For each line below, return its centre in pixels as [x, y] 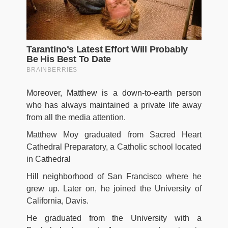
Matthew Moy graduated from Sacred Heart [114, 135]
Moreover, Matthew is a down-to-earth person [114, 93]
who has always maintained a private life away [114, 105]
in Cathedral [49, 159]
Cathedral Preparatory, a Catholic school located [114, 147]
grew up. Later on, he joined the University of [114, 189]
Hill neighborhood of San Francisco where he [114, 177]
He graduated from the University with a [114, 218]
